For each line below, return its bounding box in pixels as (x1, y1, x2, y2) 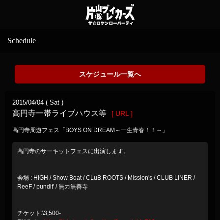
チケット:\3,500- (17, 209, 61, 217)
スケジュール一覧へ (79, 70, 141, 78)
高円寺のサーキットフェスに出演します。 (17, 147, 129, 155)
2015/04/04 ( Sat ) (12, 98, 63, 106)
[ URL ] (111, 110, 133, 117)
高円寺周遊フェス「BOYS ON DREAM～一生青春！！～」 (12, 126, 168, 134)
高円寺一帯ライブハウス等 (12, 108, 107, 117)
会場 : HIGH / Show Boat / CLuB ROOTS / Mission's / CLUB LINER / (17, 174, 195, 181)
